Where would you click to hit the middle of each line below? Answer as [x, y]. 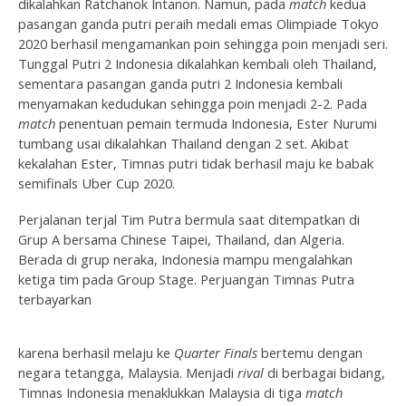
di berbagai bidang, [324, 372]
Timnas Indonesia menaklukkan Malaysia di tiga [162, 392]
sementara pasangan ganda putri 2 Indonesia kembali [180, 83]
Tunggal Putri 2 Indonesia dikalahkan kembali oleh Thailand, [198, 63]
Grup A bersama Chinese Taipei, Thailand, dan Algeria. [181, 239]
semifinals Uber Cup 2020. [97, 183]
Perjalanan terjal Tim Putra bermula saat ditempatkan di [189, 219]
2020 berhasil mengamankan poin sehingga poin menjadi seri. [203, 43]
